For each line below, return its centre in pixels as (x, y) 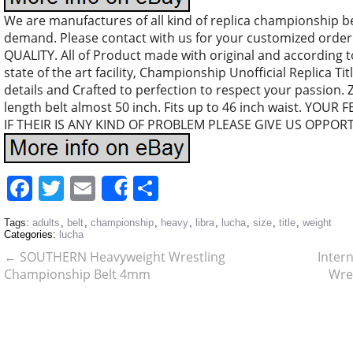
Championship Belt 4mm (77, 274)
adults (46, 223)
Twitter (105, 188)
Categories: (32, 234)
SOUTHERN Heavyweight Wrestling (121, 257)
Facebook (89, 188)
